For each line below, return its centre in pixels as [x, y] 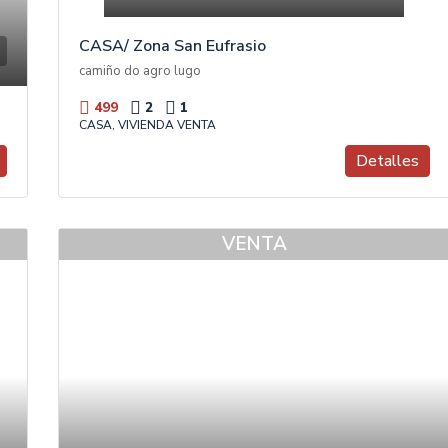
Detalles [387, 160]
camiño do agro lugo [139, 71]
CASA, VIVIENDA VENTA [147, 125]
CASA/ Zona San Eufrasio [172, 46]
